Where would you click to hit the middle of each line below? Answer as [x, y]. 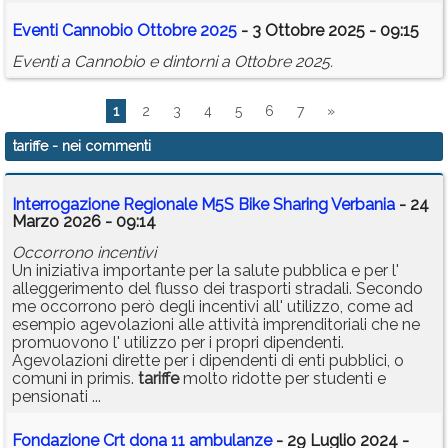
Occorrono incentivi [84, 253]
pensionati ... [56, 397]
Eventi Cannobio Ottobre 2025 [124, 31]
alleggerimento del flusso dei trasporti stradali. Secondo [217, 289]
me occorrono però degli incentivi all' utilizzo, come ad [212, 307]
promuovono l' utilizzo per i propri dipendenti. [178, 343]
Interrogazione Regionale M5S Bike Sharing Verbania [203, 205]
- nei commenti [99, 146]
